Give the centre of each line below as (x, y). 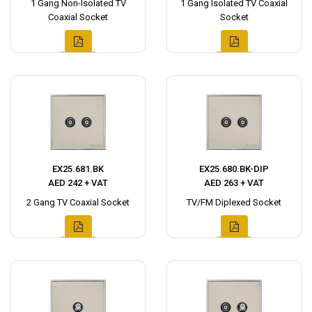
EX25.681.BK (78, 169)
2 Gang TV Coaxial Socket (78, 203)
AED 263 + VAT (234, 183)
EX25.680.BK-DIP (234, 169)
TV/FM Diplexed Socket (234, 203)
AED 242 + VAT (78, 183)
